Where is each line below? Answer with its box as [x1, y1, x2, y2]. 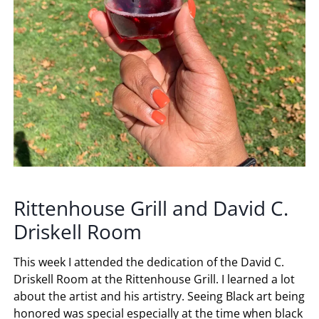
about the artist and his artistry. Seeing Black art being [14, 288, 305, 305]
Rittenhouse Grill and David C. [14, 194, 289, 222]
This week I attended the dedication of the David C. [14, 254, 285, 271]
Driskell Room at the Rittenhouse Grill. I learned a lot [14, 271, 296, 288]
